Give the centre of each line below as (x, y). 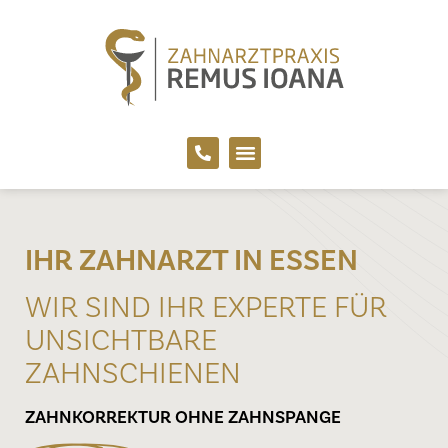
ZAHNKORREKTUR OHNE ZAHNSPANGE (183, 416)
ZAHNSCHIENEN (133, 372)
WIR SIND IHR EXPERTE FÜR (206, 306)
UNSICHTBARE (121, 339)
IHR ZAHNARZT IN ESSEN (191, 259)
